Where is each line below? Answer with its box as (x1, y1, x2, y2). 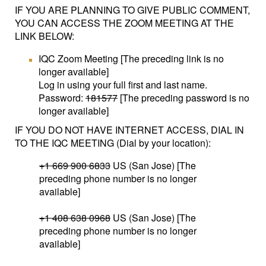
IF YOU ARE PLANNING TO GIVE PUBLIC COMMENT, (15, 3, 250, 17)
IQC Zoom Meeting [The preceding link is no (39, 52, 224, 65)
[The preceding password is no (118, 91, 249, 104)
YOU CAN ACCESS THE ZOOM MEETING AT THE (15, 16, 234, 30)
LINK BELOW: (15, 29, 74, 43)
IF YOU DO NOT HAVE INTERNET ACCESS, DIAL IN (15, 123, 244, 137)
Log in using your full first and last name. (39, 78, 207, 91)
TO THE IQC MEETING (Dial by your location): (15, 136, 211, 150)
